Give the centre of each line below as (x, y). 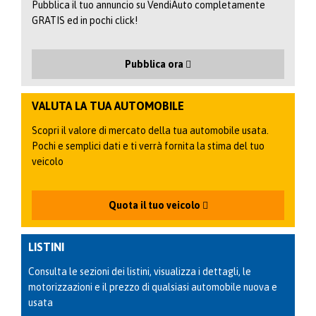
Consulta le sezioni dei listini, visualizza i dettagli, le (140, 271)
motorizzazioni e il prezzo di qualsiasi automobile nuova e (153, 287)
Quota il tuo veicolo (155, 205)
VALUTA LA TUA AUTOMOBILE (108, 105)
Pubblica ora (155, 64)
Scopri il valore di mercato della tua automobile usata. (150, 130)
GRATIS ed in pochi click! (85, 20)
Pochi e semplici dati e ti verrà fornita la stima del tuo (148, 146)
